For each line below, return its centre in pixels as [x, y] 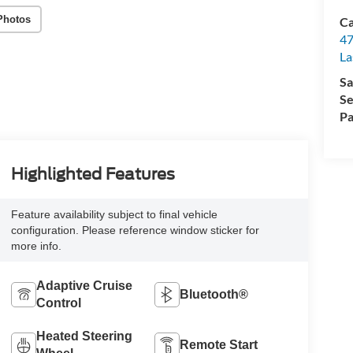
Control [58, 303]
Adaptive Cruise [84, 286]
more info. [36, 246]
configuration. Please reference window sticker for [135, 230]
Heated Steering [84, 336]
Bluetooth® [214, 295]
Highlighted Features [93, 175]
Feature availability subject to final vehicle [114, 215]
